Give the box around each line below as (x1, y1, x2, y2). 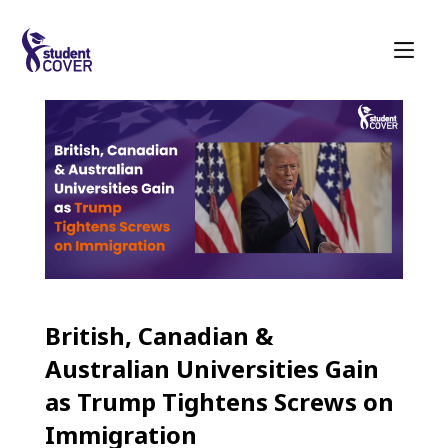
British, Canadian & (44, 319, 273, 353)
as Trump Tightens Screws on (44, 385, 394, 419)
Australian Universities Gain (44, 352, 379, 386)
